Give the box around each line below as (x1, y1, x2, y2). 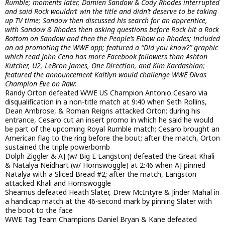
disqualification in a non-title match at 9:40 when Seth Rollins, (5, 96, 207, 106)
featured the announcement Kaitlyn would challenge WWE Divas (5, 69, 206, 79)
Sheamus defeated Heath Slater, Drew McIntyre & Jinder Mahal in (5, 187, 219, 197)
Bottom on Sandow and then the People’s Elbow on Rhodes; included (5, 33, 220, 43)
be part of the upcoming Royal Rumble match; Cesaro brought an (5, 124, 219, 134)
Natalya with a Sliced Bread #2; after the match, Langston (5, 169, 196, 179)
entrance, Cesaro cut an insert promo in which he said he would (5, 115, 213, 125)
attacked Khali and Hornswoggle (5, 178, 111, 188)
